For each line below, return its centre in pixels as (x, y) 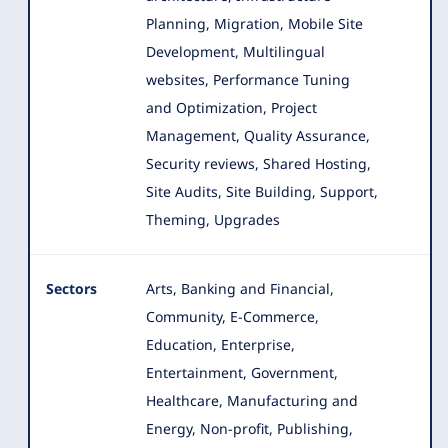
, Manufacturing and (288, 400)
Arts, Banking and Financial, (240, 288)
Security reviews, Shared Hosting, (258, 163)
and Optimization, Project (231, 107)
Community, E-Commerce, (232, 316)
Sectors (71, 288)
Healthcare (182, 400)
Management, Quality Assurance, (258, 135)
